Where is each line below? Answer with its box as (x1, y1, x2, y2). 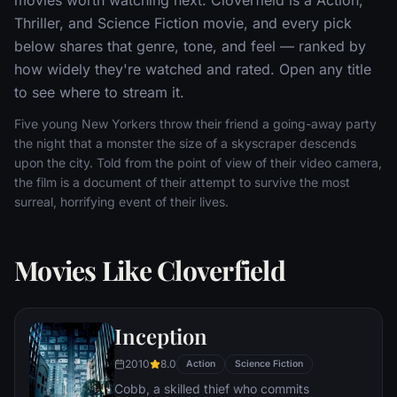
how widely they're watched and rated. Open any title (14, 59, 371, 78)
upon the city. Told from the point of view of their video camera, (14, 154, 382, 170)
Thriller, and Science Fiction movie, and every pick (14, 13, 352, 32)
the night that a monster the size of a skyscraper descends (14, 135, 356, 151)
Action (186, 357, 215, 370)
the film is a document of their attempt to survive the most (14, 174, 350, 190)
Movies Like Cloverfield (14, 252, 285, 288)
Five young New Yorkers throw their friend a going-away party (14, 115, 377, 131)
